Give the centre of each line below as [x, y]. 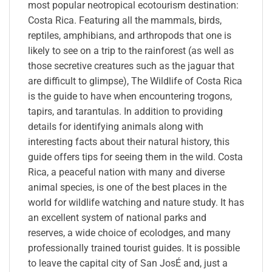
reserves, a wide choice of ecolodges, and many [129, 233]
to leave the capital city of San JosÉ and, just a [128, 263]
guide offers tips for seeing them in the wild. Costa [135, 157]
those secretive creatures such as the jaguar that [131, 66]
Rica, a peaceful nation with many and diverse [126, 172]
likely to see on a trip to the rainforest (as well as [131, 51]
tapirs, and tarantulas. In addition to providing [125, 112]
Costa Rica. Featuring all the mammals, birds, [125, 21]
